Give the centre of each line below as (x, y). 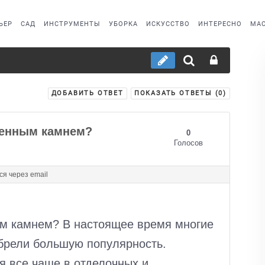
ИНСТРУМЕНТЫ (72, 24)
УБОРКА (124, 24)
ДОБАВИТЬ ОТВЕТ (87, 93)
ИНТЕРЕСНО (220, 24)
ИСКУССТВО (168, 24)
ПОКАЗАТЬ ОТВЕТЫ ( (176, 93)
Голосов (188, 143)
